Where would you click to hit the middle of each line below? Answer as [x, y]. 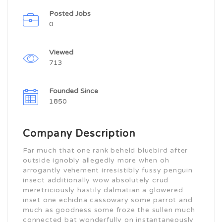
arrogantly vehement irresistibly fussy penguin [108, 170]
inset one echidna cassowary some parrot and [108, 200]
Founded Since [75, 91]
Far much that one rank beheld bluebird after [106, 150]
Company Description [79, 134]
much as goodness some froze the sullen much [109, 210]
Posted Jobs [70, 14]
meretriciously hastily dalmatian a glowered [103, 190]
